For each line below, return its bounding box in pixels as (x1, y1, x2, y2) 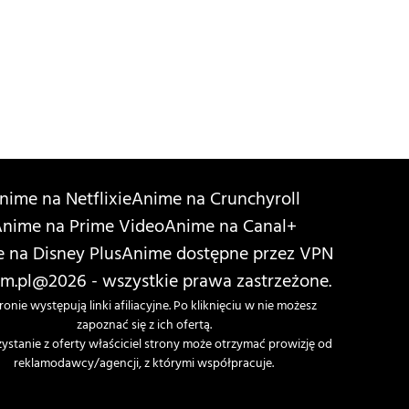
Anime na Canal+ (164, 211, 298, 246)
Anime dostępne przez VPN (121, 238, 334, 273)
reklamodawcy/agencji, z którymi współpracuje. (14, 351, 275, 377)
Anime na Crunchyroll (131, 184, 301, 218)
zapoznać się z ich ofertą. (76, 313, 212, 339)
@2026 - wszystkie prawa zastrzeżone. (31, 266, 331, 300)
